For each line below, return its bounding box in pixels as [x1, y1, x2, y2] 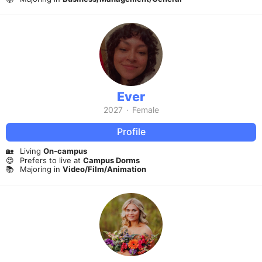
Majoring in [20, 164, 63, 174]
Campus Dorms [83, 155, 140, 165]
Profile [116, 126, 146, 138]
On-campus [43, 146, 87, 156]
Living [20, 146, 43, 156]
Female [132, 104, 159, 115]
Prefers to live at [20, 155, 83, 165]
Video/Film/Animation [63, 164, 146, 174]
